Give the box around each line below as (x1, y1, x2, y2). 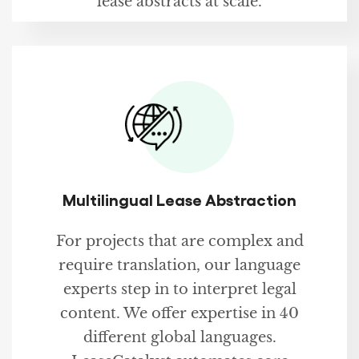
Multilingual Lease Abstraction (63, 189, 296, 209)
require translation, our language (58, 256, 301, 275)
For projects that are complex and (55, 232, 304, 251)
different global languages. (83, 329, 276, 347)
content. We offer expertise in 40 (60, 305, 299, 323)
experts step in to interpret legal (63, 280, 296, 299)
